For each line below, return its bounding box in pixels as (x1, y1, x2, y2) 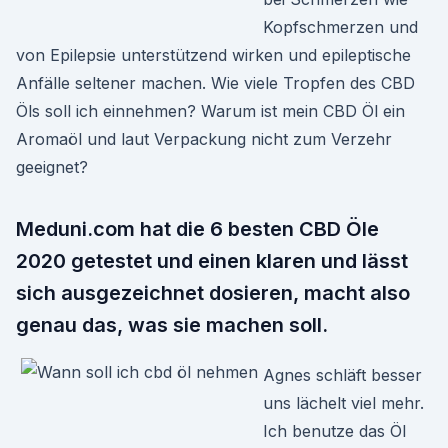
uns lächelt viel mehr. (263, 393, 424, 413)
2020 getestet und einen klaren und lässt (16, 249, 408, 273)
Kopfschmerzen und (263, 17, 418, 37)
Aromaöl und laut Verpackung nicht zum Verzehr (16, 129, 392, 149)
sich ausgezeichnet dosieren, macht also (16, 281, 410, 305)
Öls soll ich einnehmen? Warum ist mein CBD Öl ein (16, 101, 405, 121)
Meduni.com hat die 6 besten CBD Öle (16, 217, 379, 241)
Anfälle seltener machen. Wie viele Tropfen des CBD (16, 73, 415, 93)
